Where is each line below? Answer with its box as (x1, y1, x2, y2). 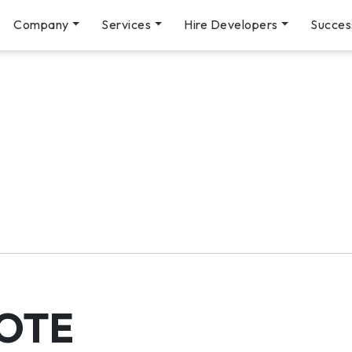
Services (101, 16, 152, 32)
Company (13, 16, 69, 32)
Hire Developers (184, 16, 278, 32)
